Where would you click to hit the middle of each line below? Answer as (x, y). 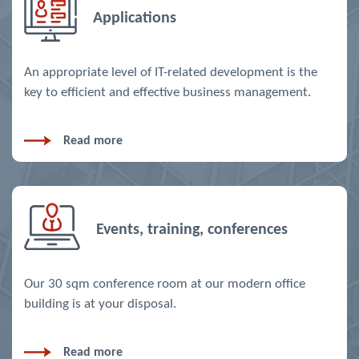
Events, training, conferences (192, 230)
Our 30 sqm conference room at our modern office (165, 284)
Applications (135, 19)
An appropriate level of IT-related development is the (171, 73)
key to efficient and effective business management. (167, 93)
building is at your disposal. (100, 305)
